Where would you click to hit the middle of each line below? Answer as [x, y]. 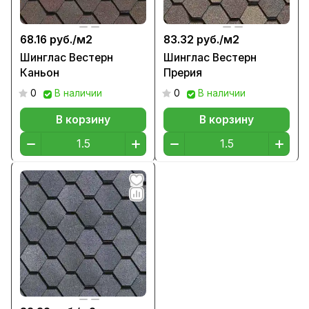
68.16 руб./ [48, 40]
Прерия [183, 73]
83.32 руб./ [193, 40]
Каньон [40, 73]
